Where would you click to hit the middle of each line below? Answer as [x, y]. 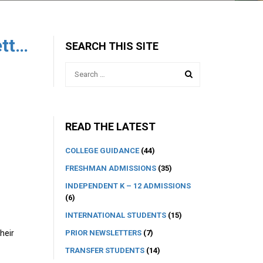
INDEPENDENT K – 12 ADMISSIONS [128, 186]
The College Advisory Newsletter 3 [22, 45]
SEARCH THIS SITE [112, 46]
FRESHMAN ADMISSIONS [111, 168]
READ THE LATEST [110, 126]
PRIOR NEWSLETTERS [103, 232]
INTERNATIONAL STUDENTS [116, 215]
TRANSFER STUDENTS [105, 250]
